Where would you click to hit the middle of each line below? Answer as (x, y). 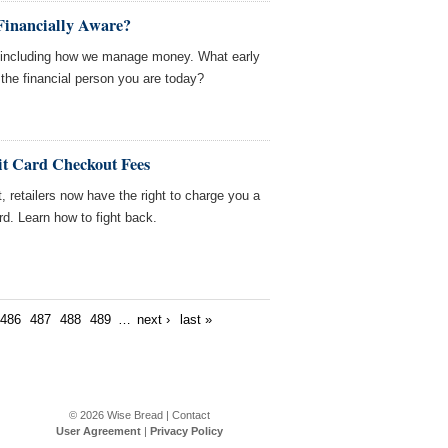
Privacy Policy (186, 431)
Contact (190, 415)
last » (195, 319)
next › (154, 319)
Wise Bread (134, 415)
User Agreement (98, 431)
